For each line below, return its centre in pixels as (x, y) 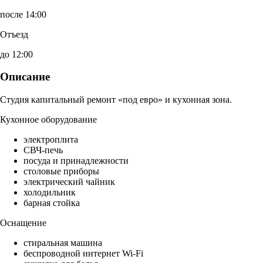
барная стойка (52, 203)
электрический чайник (69, 182)
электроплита (51, 140)
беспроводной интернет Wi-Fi (83, 254)
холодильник (50, 193)
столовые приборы (61, 171)
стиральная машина (63, 243)
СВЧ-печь (43, 150)
